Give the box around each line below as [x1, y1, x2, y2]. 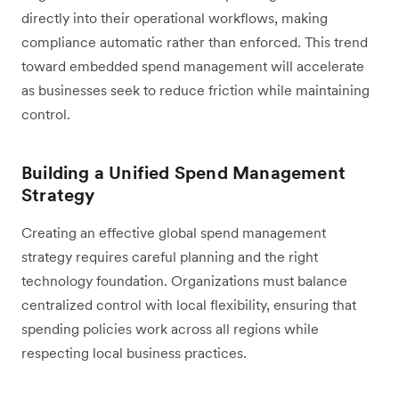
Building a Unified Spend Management [21, 160, 346, 184]
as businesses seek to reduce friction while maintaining [21, 80, 370, 99]
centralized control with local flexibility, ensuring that [21, 295, 356, 313]
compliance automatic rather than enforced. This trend [21, 32, 368, 51]
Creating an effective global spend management [21, 223, 326, 241]
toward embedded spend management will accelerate [21, 56, 364, 75]
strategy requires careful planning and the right [21, 247, 318, 265]
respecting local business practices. [21, 343, 247, 362]
